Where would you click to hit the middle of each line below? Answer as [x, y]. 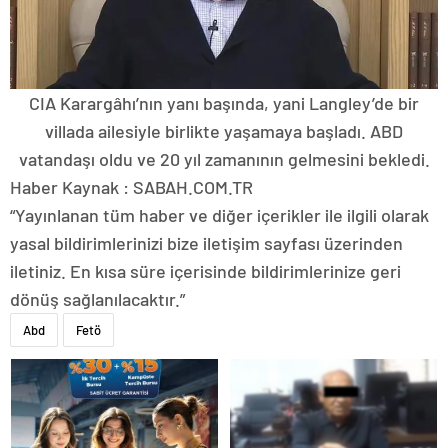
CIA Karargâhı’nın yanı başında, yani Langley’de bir [224, 103]
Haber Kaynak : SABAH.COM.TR [131, 187]
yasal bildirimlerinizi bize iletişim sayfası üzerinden [206, 243]
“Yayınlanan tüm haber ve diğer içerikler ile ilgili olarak [219, 215]
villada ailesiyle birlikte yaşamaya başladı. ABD [224, 131]
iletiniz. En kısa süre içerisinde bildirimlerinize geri [205, 271]
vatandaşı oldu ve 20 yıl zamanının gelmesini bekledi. [224, 159]
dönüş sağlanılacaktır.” [97, 299]
